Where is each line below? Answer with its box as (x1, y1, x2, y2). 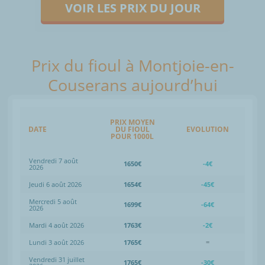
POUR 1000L (111, 131, 154, 141)
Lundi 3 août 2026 (29, 237, 84, 247)
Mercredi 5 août (29, 196, 77, 206)
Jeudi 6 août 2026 (29, 179, 82, 189)
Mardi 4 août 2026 (29, 220, 84, 230)
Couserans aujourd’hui (47, 73, 218, 96)
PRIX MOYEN (109, 117, 155, 127)
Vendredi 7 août (29, 156, 78, 165)
